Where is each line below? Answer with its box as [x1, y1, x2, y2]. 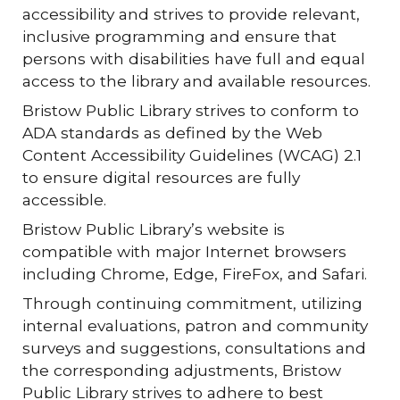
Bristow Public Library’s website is [22, 220, 286, 238]
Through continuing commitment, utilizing [22, 294, 363, 312]
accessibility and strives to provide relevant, [22, 4, 361, 23]
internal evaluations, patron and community [22, 316, 369, 335]
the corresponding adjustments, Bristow [22, 361, 342, 379]
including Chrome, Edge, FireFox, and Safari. [22, 264, 372, 283]
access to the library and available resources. [22, 71, 371, 90]
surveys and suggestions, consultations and [22, 338, 367, 357]
